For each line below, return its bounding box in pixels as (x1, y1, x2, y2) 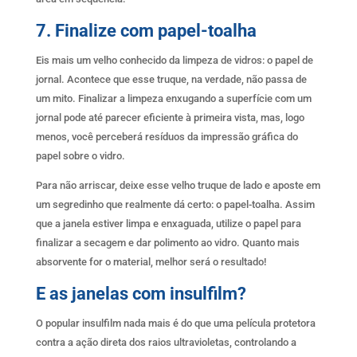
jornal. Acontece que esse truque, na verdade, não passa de (35, 73, 307, 85)
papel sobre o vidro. (35, 149, 125, 162)
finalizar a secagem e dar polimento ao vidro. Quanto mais (35, 236, 300, 249)
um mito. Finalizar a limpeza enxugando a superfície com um (35, 92, 312, 104)
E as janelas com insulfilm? (35, 283, 246, 304)
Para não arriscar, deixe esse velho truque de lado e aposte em (35, 178, 320, 191)
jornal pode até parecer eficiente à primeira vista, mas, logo (35, 111, 304, 124)
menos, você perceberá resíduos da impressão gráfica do (35, 130, 298, 143)
